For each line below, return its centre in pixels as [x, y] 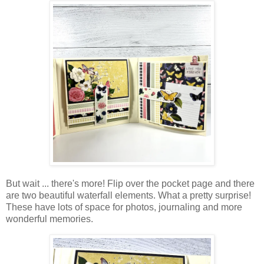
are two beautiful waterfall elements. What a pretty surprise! [128, 195]
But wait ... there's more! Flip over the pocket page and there [130, 183]
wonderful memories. [49, 219]
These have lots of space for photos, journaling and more [124, 207]
